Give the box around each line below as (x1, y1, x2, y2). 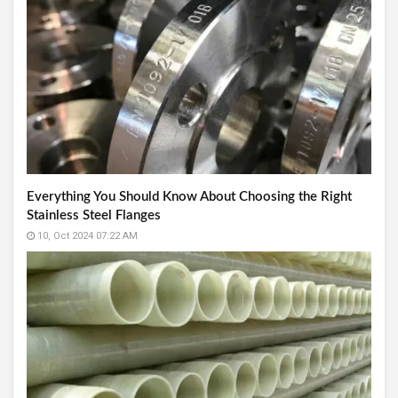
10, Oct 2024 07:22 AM (35, 229, 138, 242)
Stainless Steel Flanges (27, 208, 161, 222)
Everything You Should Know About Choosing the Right (27, 189, 352, 203)
